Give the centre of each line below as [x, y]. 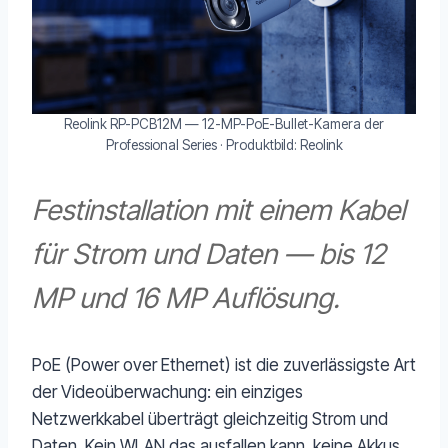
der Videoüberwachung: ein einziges [167, 392]
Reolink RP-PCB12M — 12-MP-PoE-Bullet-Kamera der [224, 124]
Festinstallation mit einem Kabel [218, 210]
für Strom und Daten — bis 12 [209, 254]
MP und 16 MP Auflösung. [186, 298]
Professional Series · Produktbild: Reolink [224, 145]
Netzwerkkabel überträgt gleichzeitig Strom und [210, 419]
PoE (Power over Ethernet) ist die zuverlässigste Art [224, 365]
